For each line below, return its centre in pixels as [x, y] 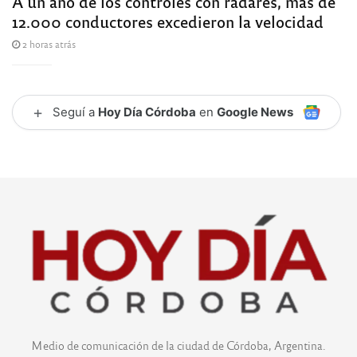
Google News [255, 112]
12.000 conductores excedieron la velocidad [168, 21]
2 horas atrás [48, 43]
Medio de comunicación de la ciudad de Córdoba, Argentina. [178, 345]
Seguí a [75, 112]
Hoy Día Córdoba [147, 112]
